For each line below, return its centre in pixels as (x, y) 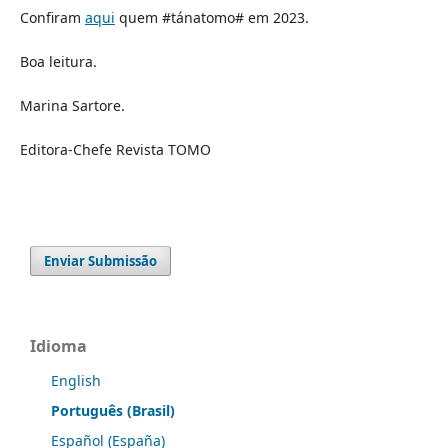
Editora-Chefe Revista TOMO (117, 150)
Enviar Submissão (101, 261)
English (76, 380)
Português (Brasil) (113, 410)
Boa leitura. (58, 61)
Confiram (52, 17)
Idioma (58, 346)
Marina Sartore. (72, 105)
